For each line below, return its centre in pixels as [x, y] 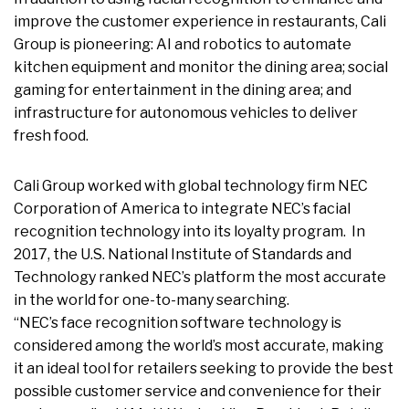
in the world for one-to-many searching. [153, 300]
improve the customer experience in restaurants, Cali [200, 22]
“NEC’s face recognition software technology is [178, 323]
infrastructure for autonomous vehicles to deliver [186, 113]
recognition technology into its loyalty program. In [189, 232]
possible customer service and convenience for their [198, 392]
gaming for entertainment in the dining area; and [183, 90]
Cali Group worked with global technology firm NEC [191, 186]
